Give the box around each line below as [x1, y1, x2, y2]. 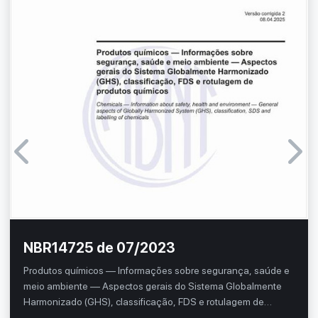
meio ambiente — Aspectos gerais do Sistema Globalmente [23, 280, 283, 292]
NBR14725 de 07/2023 [23, 239, 176, 257]
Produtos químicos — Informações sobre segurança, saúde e [23, 265, 290, 277]
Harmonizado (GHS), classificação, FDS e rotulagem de [23, 296, 265, 308]
